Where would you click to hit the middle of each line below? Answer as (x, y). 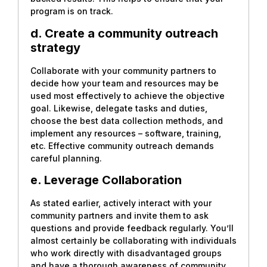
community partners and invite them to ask (119, 216)
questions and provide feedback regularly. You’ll (132, 228)
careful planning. (66, 158)
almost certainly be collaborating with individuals (133, 241)
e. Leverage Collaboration (106, 180)
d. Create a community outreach (124, 33)
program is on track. (72, 11)
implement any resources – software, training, (126, 133)
